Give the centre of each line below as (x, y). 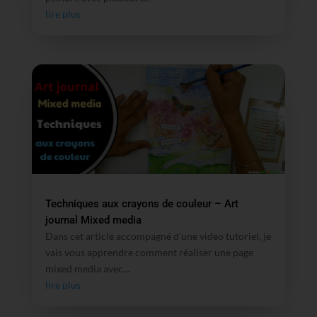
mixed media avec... (87, 269)
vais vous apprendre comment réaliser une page (149, 252)
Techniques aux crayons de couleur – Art (142, 204)
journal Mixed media (93, 220)
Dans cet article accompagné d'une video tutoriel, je (158, 236)
